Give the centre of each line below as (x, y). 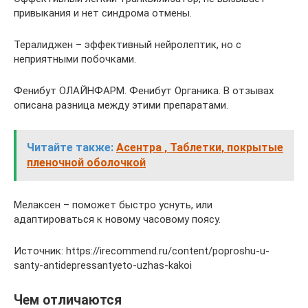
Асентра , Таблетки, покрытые (200, 147)
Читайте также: (70, 147)
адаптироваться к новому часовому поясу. (117, 219)
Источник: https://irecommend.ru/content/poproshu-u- (142, 251)
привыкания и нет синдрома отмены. (103, 13)
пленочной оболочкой (86, 163)
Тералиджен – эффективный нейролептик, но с (128, 45)
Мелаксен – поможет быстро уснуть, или (113, 205)
